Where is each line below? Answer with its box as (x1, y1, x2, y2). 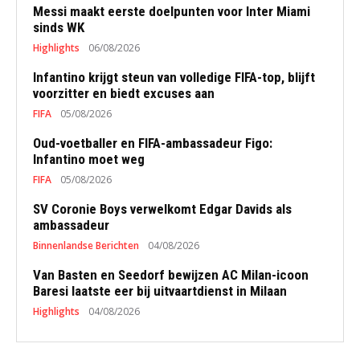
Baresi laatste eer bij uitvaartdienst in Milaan (33, 283, 287, 299)
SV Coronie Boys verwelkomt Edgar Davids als (33, 201, 292, 217)
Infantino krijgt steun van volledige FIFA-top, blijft (33, 69, 315, 85)
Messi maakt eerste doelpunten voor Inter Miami (33, 3, 310, 19)
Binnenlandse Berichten (33, 239, 139, 252)
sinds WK (33, 19, 84, 35)
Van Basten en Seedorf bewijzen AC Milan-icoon (33, 267, 309, 283)
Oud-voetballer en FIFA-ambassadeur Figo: (33, 135, 272, 151)
